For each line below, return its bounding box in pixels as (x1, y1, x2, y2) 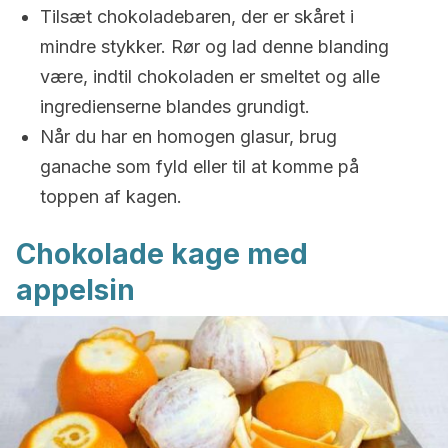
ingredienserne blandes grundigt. (40, 96, 310, 117)
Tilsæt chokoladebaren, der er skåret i (40, 6, 354, 27)
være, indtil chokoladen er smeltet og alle (40, 66, 380, 87)
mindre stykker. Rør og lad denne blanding (40, 36, 389, 57)
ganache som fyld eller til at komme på (40, 156, 359, 177)
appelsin (16, 273, 135, 307)
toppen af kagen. (40, 186, 182, 207)
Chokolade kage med (16, 237, 308, 271)
